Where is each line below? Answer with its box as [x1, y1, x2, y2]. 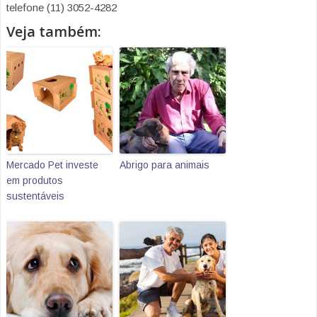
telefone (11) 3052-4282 [6, 1, 117, 14]
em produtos [6, 175, 63, 187]
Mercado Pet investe [6, 159, 98, 171]
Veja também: [6, 22, 101, 42]
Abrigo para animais [120, 159, 209, 171]
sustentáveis [6, 190, 64, 202]
